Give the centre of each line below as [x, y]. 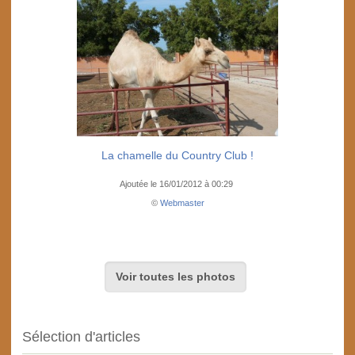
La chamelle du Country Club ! [177, 156]
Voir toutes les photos [175, 277]
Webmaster [182, 203]
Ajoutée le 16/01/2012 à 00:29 [177, 184]
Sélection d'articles [81, 337]
